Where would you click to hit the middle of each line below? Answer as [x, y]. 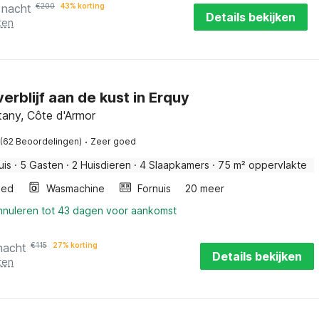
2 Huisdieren [101, 165]
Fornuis [154, 188]
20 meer [205, 188]
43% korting [83, 6]
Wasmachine [75, 188]
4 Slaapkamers [174, 165]
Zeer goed [113, 141]
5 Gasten [42, 165]
